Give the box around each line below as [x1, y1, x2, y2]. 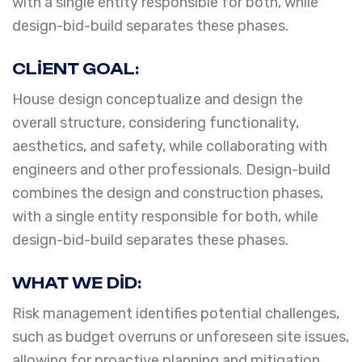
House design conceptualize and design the [12, 90, 303, 108]
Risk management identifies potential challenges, [12, 305, 339, 322]
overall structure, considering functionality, [12, 114, 299, 132]
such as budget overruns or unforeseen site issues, [12, 328, 349, 346]
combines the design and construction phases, [12, 184, 323, 202]
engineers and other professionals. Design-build [12, 161, 330, 179]
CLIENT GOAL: [12, 60, 139, 78]
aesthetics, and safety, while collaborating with [12, 137, 327, 155]
